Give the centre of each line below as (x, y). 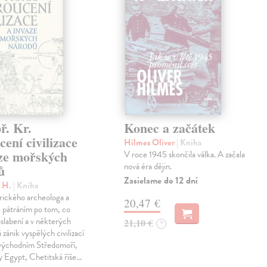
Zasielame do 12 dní (161, 181)
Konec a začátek (170, 128)
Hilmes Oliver (150, 143)
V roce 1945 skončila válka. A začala (185, 155)
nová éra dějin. (148, 167)
